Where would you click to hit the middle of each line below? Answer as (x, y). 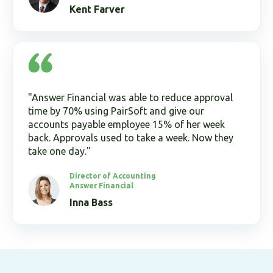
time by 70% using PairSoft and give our (116, 111)
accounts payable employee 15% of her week (126, 124)
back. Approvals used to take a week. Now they (131, 137)
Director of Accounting (113, 175)
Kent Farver (97, 9)
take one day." (59, 151)
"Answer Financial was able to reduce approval (130, 97)
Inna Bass (91, 202)
